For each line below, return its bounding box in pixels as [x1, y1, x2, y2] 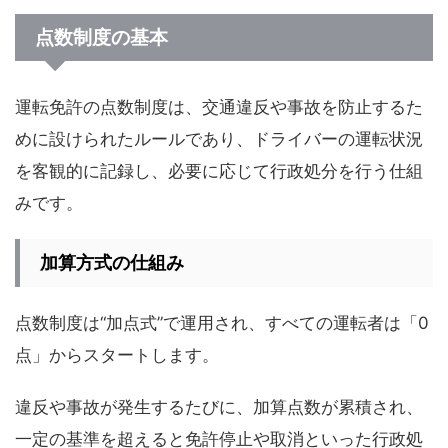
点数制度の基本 [35, 25, 168, 49]
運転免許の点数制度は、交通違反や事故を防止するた [15, 96, 423, 117]
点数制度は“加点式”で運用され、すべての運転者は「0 [15, 312, 429, 333]
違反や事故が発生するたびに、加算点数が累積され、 [15, 396, 423, 417]
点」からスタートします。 [15, 344, 219, 365]
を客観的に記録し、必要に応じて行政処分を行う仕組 [15, 160, 423, 181]
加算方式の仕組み [40, 251, 184, 273]
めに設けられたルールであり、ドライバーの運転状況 [15, 128, 423, 149]
